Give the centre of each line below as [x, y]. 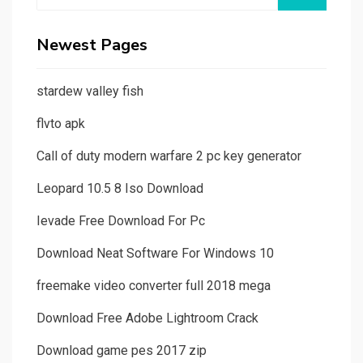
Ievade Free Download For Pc [121, 221]
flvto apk [61, 124]
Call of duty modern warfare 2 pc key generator [169, 156]
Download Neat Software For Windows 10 [155, 254]
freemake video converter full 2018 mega [154, 286]
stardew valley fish [90, 92]
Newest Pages [92, 45]
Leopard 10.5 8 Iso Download [120, 189]
